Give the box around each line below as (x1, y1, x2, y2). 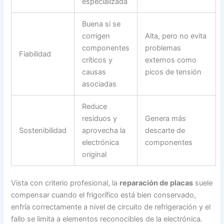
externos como (145, 55, 197, 65)
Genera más (145, 114, 186, 123)
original (82, 150, 107, 159)
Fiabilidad (19, 49, 51, 59)
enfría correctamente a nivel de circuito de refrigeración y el (11, 202, 211, 212)
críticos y (82, 55, 113, 65)
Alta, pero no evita (145, 31, 207, 41)
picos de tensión (145, 67, 202, 77)
